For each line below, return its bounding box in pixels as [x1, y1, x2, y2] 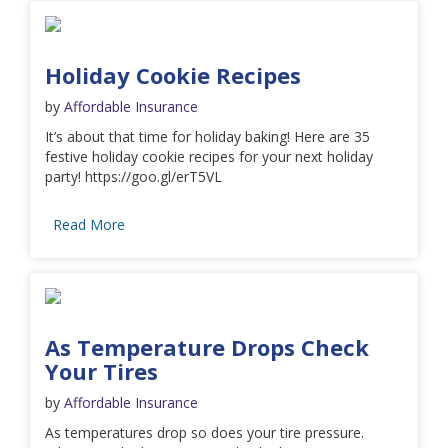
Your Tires [45, 355, 158, 386]
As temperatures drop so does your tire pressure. [45, 422, 364, 442]
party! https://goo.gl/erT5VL [45, 166, 222, 186]
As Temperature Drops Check [45, 331, 369, 362]
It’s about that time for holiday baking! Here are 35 [45, 126, 370, 146]
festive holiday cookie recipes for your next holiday [45, 146, 373, 166]
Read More [53, 214, 125, 234]
